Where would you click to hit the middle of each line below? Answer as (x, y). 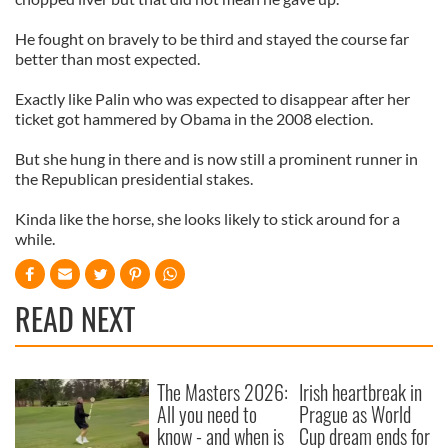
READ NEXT (75, 318)
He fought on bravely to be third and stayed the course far (212, 38)
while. (35, 238)
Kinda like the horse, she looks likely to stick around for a (207, 218)
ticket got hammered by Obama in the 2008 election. (194, 118)
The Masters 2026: (223, 392)
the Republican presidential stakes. (134, 178)
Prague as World (355, 414)
